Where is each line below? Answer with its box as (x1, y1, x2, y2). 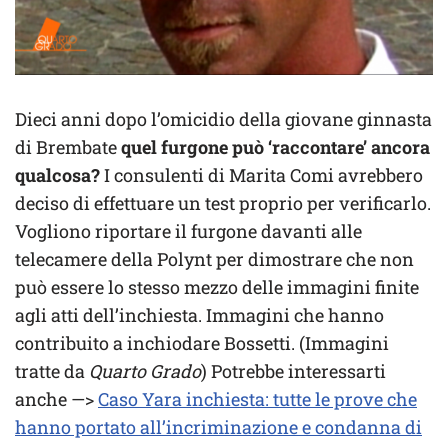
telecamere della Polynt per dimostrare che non (15, 247, 414, 272)
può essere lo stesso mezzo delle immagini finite (15, 275, 419, 300)
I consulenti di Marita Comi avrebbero (100, 163, 423, 188)
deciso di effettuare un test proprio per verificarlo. (15, 191, 431, 216)
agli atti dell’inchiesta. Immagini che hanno (15, 303, 384, 328)
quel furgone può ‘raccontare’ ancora (121, 135, 430, 160)
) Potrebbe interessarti (201, 359, 386, 384)
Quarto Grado (89, 359, 201, 384)
